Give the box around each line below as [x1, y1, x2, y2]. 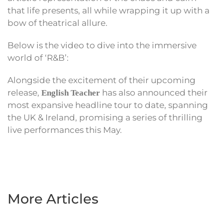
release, [7, 88, 41, 98]
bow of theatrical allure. [7, 18, 108, 28]
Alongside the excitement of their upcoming [7, 75, 196, 86]
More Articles [7, 191, 99, 208]
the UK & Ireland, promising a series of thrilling [7, 112, 203, 123]
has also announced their [100, 88, 208, 98]
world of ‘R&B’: [7, 53, 69, 63]
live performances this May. [7, 125, 122, 135]
